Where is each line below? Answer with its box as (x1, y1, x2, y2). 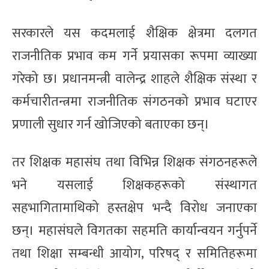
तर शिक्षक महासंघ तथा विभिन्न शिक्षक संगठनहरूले (12, 151, 257, 174)
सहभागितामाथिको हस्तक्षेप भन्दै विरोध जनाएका (12, 196, 257, 219)
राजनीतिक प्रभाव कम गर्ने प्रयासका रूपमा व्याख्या (12, 44, 257, 67)
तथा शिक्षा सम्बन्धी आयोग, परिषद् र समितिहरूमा (12, 242, 257, 265)
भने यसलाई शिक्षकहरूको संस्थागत (12, 174, 257, 196)
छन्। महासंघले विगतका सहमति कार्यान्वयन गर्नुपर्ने (12, 219, 257, 242)
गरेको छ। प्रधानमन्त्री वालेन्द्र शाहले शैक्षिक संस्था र (12, 67, 257, 90)
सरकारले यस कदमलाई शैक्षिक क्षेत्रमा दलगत (12, 22, 257, 44)
